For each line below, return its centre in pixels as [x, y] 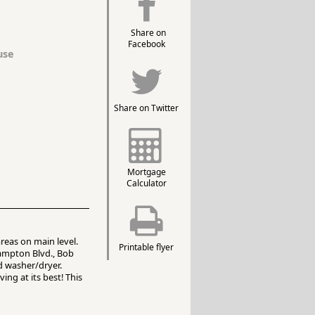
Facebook [146, 44]
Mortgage [146, 172]
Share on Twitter [147, 108]
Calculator [146, 183]
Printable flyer [147, 247]
